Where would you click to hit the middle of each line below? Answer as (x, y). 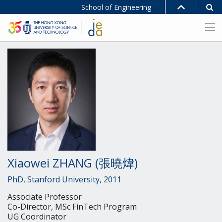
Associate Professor (45, 196)
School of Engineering (116, 7)
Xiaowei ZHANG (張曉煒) (73, 163)
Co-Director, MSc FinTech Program (72, 206)
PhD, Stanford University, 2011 (64, 179)
